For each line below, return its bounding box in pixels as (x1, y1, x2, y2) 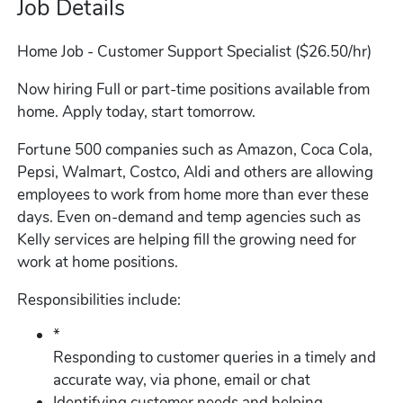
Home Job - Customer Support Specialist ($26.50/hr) (17, 41, 372, 63)
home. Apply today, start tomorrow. (17, 101, 256, 122)
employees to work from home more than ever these (17, 184, 370, 205)
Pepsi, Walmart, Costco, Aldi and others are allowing (17, 161, 374, 183)
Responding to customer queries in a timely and (53, 346, 377, 368)
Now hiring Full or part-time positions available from (17, 78, 371, 100)
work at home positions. (17, 251, 179, 273)
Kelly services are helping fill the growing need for (17, 228, 357, 250)
